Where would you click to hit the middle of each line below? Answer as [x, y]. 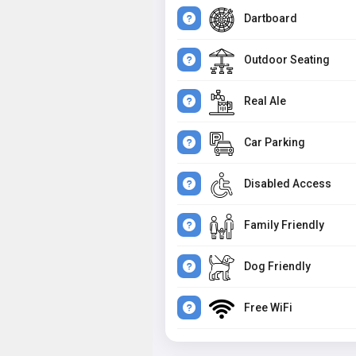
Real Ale [265, 101]
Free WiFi [268, 308]
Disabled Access [288, 184]
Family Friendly [284, 225]
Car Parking [275, 142]
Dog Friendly [277, 266]
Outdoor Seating [287, 60]
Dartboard [271, 18]
